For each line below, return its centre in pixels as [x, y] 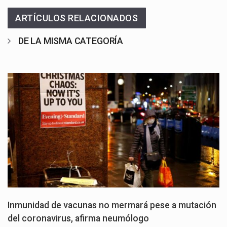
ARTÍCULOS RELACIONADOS [77, 18]
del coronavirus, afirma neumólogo [78, 218]
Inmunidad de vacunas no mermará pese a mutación [112, 205]
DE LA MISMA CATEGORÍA [71, 41]
